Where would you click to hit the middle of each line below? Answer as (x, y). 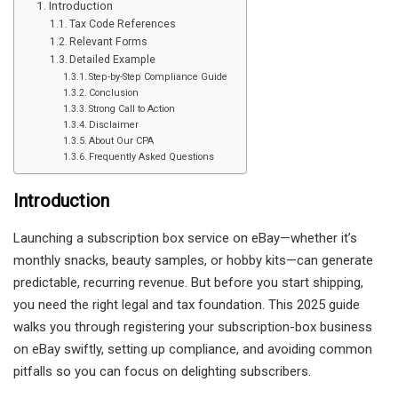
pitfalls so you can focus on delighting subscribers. (162, 371)
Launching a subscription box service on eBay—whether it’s (185, 238)
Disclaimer (114, 124)
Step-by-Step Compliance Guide (159, 76)
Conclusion (114, 92)
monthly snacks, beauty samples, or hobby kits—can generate (193, 260)
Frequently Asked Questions (152, 156)
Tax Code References (123, 24)
